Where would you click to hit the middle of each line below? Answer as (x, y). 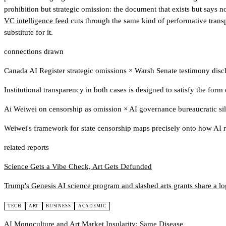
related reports (26, 148)
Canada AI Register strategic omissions (66, 71)
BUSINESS (59, 206)
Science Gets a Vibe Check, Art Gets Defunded (78, 167)
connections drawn (34, 52)
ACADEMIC (92, 206)
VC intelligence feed (36, 21)
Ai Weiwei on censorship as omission (64, 109)
